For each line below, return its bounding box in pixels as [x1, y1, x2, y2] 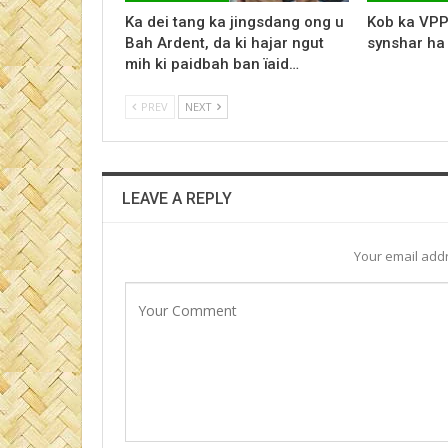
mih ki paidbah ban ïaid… [125, 54, 299, 73]
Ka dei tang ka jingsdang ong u [125, 12, 344, 31]
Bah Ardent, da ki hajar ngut [125, 33, 324, 52]
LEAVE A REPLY [122, 188, 232, 208]
